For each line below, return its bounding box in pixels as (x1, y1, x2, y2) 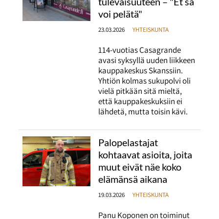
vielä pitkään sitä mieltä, (98, 86, 182, 97)
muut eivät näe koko (98, 160, 182, 173)
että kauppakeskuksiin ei (98, 96, 183, 107)
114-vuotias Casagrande (98, 44, 181, 56)
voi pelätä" (98, 7, 143, 20)
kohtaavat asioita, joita (98, 148, 193, 160)
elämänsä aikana (98, 173, 168, 185)
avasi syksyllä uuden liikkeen (98, 55, 196, 66)
